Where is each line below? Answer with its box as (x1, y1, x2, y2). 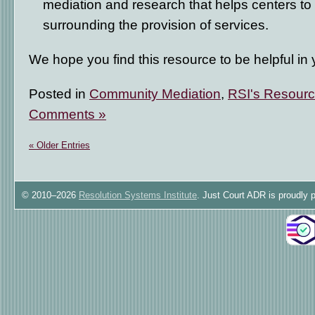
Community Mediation (89, 86, 221, 101)
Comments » (29, 106, 106, 122)
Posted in (29, 86, 89, 101)
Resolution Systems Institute (79, 190, 197, 200)
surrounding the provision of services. (43, 17, 269, 32)
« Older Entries (29, 140, 90, 150)
